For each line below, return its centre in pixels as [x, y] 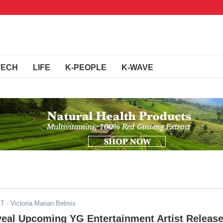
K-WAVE [137, 67]
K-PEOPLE [86, 67]
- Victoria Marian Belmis [40, 203]
